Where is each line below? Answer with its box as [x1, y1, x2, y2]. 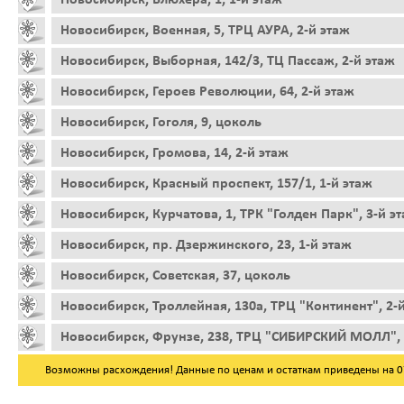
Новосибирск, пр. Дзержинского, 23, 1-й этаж [60, 237, 352, 252]
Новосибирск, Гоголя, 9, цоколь [60, 115, 262, 130]
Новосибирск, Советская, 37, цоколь [60, 268, 290, 283]
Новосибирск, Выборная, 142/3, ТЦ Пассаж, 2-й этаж [60, 53, 395, 69]
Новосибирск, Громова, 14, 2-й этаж [60, 145, 289, 161]
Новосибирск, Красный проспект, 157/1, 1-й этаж [60, 176, 372, 191]
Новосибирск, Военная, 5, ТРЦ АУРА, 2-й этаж [60, 23, 350, 38]
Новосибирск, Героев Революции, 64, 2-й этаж [60, 84, 354, 99]
